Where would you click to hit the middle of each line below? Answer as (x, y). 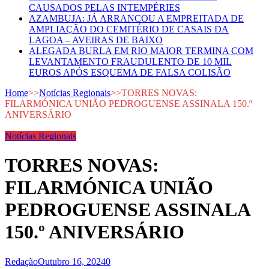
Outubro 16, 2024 (72, 261)
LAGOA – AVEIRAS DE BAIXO (96, 40)
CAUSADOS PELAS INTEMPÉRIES (104, 8)
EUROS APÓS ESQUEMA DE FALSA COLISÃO (130, 72)
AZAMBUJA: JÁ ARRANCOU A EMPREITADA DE (136, 18)
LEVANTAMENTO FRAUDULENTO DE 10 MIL (130, 62)
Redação (21, 261)
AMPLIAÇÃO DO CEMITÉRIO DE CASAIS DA (129, 29)
